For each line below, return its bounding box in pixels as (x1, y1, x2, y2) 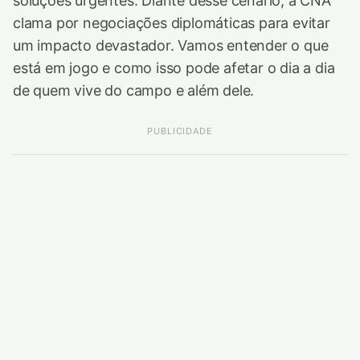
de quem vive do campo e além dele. (13, 82, 255, 99)
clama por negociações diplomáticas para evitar (13, 14, 330, 31)
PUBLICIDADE (147, 125, 213, 137)
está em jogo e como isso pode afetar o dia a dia (13, 59, 335, 76)
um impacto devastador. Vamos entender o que (13, 37, 329, 54)
